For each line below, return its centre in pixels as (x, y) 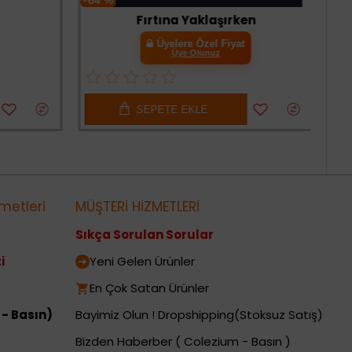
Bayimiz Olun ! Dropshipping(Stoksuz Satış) (199, 315)
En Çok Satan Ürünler (149, 288)
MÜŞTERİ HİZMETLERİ (137, 207)
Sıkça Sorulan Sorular (145, 235)
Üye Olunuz (193, 53)
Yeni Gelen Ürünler (142, 262)
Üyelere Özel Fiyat (198, 44)
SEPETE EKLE (169, 109)
